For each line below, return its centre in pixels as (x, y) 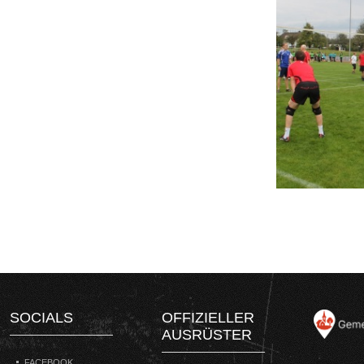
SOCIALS (41, 318)
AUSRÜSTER (207, 335)
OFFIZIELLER (208, 318)
